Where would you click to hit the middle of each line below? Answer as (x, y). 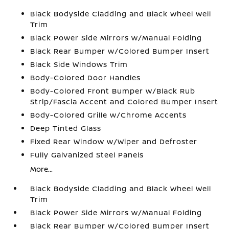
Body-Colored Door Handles (86, 77)
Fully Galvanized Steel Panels (87, 155)
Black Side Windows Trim (79, 64)
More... (42, 169)
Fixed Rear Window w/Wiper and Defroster (114, 141)
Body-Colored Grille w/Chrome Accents (109, 115)
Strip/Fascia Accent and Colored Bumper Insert (124, 101)
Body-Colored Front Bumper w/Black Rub (113, 91)
